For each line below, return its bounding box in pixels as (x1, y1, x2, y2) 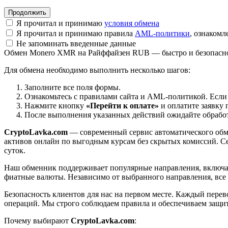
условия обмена (104, 18, 159, 27)
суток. (4, 146, 25, 155)
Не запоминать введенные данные (14, 39, 136, 48)
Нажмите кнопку (24, 101, 86, 110)
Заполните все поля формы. (24, 82, 121, 92)
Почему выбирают (4, 216, 71, 225)
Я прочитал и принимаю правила (14, 28, 135, 38)
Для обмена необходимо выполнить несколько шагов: (4, 65, 190, 74)
